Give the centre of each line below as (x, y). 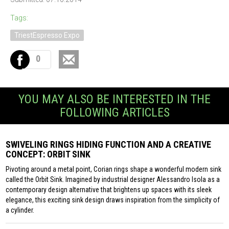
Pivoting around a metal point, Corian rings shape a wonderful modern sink (114, 169)
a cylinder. (20, 210)
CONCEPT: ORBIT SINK (48, 154)
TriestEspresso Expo (47, 36)
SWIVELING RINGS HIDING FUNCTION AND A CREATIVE (109, 145)
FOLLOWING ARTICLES (114, 113)
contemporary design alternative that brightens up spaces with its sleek (109, 190)
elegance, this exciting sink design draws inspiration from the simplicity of (113, 200)
